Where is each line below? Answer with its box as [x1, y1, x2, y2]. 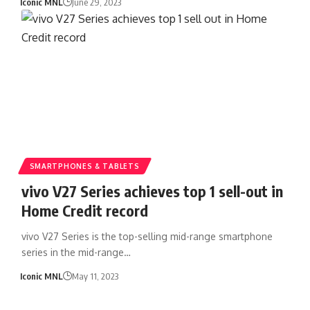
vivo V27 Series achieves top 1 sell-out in [21, 181, 283, 201]
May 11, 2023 [72, 270, 119, 282]
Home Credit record [21, 200, 148, 220]
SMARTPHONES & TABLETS [29, 161, 140, 170]
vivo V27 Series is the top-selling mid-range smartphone [21, 230, 273, 242]
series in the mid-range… [21, 246, 131, 258]
